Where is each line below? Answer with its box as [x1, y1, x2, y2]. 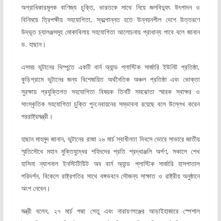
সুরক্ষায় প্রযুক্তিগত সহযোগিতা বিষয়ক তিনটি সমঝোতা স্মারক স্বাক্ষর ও [21, 86, 200, 96]
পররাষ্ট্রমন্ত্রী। [21, 111, 53, 121]
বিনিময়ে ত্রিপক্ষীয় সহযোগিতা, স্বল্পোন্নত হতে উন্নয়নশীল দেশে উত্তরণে [21, 14, 200, 24]
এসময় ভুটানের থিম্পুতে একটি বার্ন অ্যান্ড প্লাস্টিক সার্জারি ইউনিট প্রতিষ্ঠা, [21, 62, 200, 72]
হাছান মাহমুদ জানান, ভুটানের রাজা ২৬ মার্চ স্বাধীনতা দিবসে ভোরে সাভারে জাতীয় [21, 134, 200, 144]
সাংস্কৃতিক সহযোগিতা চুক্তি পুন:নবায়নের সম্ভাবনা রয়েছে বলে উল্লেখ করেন [21, 99, 200, 109]
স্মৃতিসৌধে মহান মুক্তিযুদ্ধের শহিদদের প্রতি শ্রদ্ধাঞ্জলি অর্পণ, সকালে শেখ [21, 146, 200, 156]
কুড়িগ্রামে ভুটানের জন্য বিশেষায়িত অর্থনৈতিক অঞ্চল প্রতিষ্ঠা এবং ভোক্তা [21, 74, 200, 84]
